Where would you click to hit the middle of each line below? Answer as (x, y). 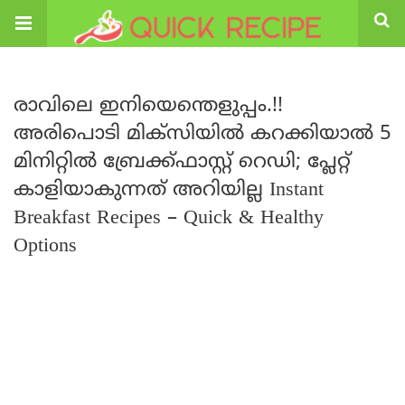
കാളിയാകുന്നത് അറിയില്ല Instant (169, 190)
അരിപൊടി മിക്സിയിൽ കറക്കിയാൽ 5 (202, 134)
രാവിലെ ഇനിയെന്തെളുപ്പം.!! (148, 106)
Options (45, 246)
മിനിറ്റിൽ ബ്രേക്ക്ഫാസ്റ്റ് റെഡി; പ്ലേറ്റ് (182, 162)
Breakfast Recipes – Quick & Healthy (169, 218)
